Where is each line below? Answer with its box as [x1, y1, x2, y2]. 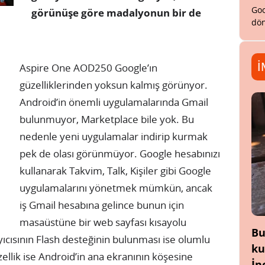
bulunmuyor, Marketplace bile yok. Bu [20, 112, 194, 126]
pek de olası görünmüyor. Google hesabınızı [20, 147, 220, 160]
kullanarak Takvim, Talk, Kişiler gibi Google [20, 164, 211, 177]
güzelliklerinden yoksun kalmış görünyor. [20, 78, 208, 92]
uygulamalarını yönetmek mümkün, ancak [20, 181, 212, 195]
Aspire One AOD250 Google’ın [20, 61, 157, 75]
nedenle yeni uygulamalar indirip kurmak [20, 130, 208, 143]
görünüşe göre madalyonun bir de [31, 6, 201, 20]
